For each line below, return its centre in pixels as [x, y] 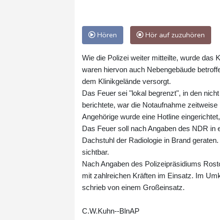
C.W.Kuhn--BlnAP [111, 211]
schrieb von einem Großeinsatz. [133, 187]
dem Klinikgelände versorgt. [126, 81]
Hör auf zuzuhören [174, 35]
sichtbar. [96, 152]
